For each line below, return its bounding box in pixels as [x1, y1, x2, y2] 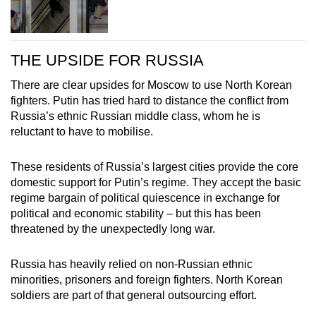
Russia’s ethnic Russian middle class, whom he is [11, 109, 260, 122]
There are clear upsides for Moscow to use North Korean [11, 78, 292, 91]
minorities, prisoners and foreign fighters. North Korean [11, 273, 283, 286]
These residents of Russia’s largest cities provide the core [11, 160, 298, 173]
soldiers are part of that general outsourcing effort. [11, 288, 257, 301]
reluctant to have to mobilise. [11, 125, 153, 138]
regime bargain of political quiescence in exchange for [11, 191, 280, 204]
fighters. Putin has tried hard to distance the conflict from [11, 94, 288, 107]
